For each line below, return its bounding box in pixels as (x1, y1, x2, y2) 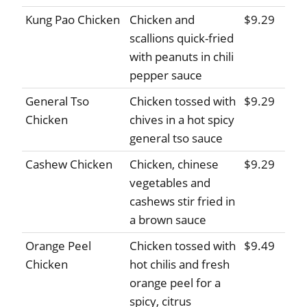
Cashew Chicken (25, 156, 112, 173)
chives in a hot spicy (130, 112, 234, 128)
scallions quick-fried (130, 30, 234, 47)
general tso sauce (130, 130, 223, 147)
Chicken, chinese (130, 156, 219, 173)
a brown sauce (130, 212, 206, 228)
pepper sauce (130, 67, 202, 84)
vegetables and (130, 175, 210, 191)
